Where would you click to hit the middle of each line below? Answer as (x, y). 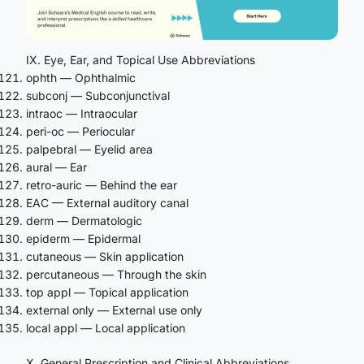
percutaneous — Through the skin (116, 274)
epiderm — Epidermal (83, 238)
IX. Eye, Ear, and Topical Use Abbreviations (141, 59)
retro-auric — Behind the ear (102, 184)
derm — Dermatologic (84, 220)
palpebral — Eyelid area (89, 149)
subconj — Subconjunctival (98, 95)
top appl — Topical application (107, 292)
